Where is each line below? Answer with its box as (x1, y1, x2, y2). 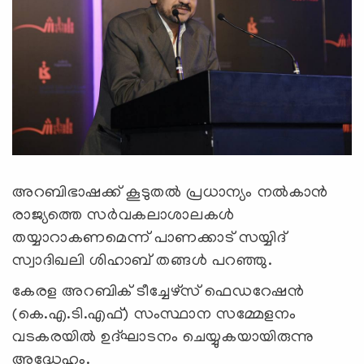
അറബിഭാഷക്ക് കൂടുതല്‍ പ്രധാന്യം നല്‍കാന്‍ (12, 184, 328, 202)
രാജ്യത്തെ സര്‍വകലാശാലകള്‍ (12, 206, 235, 225)
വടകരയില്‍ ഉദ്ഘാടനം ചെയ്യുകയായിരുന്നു (12, 328, 314, 347)
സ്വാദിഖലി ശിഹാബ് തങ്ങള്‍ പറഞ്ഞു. (12, 252, 273, 271)
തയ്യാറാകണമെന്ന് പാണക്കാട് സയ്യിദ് (12, 229, 287, 248)
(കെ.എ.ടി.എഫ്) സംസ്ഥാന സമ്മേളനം (12, 305, 297, 324)
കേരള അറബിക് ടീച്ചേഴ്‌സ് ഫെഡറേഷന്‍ (12, 283, 305, 301)
